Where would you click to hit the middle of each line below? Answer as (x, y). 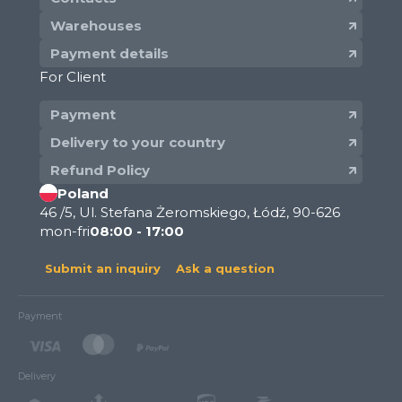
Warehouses (96, 25)
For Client (73, 76)
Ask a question (225, 268)
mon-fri (65, 231)
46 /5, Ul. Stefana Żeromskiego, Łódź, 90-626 (190, 212)
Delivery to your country (138, 142)
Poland (83, 193)
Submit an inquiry (103, 268)
